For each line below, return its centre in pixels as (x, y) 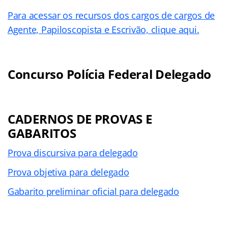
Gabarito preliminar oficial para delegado (93, 191)
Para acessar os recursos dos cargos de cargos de (111, 15)
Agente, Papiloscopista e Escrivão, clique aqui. (104, 29)
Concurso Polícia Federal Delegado (110, 74)
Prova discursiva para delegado (73, 152)
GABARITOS (42, 133)
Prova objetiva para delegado (68, 172)
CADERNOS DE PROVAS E (80, 119)
